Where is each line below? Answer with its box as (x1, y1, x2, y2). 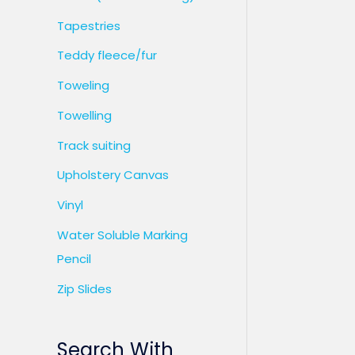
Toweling (57, 77, 109, 94)
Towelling (57, 106, 112, 124)
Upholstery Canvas (57, 166, 169, 184)
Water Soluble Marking (57, 226, 188, 243)
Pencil (57, 250, 91, 267)
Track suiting (57, 136, 131, 154)
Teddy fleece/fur (57, 47, 157, 64)
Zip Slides (57, 280, 112, 297)
